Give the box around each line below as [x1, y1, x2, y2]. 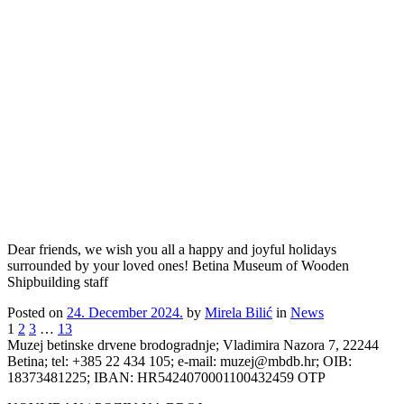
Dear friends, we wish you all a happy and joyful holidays [7, 242, 336, 258]
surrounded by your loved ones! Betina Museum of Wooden [7, 258, 349, 274]
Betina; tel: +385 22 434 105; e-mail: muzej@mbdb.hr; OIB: [7, 353, 352, 370]
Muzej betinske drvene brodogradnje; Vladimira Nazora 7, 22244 [7, 337, 379, 353]
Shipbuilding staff [7, 274, 108, 290]
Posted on [7, 305, 67, 321]
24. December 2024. [67, 305, 183, 321]
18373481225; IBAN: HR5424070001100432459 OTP [7, 370, 326, 386]
